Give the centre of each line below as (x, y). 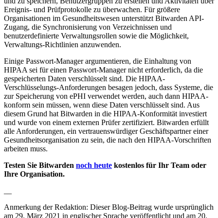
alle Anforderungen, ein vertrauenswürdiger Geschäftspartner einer (106, 131)
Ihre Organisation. (34, 174)
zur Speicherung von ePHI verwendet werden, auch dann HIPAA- (106, 96)
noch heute (94, 165)
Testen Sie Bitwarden (40, 165)
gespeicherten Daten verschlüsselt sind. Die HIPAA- (84, 79)
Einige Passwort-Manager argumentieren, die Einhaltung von (98, 61)
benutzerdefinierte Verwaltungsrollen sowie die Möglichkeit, (96, 36)
